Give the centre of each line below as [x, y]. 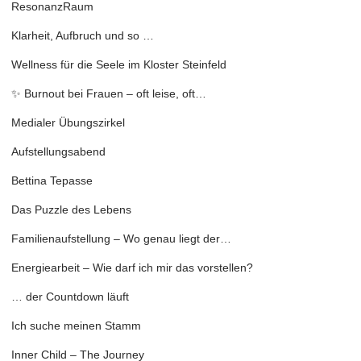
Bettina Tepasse [52, 181]
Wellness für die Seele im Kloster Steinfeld [119, 65]
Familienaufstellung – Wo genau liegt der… [121, 239]
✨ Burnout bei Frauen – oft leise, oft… [109, 94]
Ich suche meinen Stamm [76, 326]
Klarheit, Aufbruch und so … [83, 36]
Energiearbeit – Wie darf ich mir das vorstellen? [132, 268]
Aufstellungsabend [58, 152]
